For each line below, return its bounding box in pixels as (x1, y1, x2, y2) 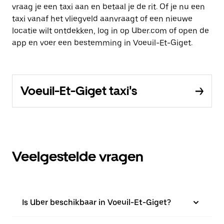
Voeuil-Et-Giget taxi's (20, 83, 137, 98)
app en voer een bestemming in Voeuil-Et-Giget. (12, 38, 192, 48)
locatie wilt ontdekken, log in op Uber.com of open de (12, 26, 209, 36)
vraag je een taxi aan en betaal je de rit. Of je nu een (12, 2, 205, 12)
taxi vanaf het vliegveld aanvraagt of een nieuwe (12, 14, 192, 24)
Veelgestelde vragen (12, 148, 143, 165)
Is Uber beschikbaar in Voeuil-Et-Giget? (22, 197, 171, 207)
